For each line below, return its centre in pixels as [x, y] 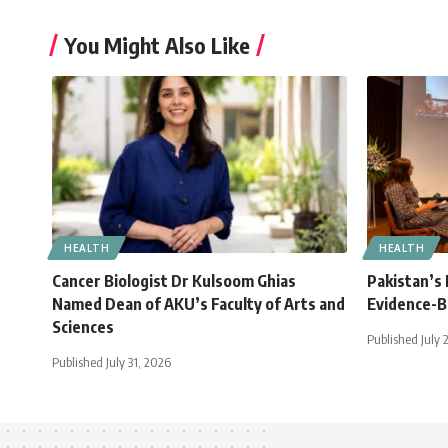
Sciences [83, 327]
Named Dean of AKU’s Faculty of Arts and [198, 304]
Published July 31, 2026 [111, 362]
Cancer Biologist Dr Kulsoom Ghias [174, 281]
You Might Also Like [157, 45]
